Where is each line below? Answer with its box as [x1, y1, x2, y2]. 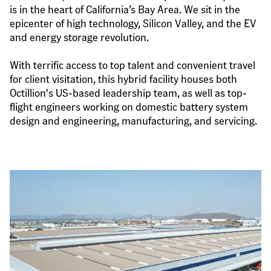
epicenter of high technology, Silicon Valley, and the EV [10, 15, 256, 30]
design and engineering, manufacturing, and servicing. [10, 113, 257, 127]
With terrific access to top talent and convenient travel [10, 57, 255, 71]
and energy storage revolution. [10, 29, 149, 44]
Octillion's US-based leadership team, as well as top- [10, 85, 247, 99]
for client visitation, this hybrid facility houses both [10, 71, 237, 85]
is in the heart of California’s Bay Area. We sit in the [10, 1, 240, 16]
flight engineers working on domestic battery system [10, 99, 248, 113]
